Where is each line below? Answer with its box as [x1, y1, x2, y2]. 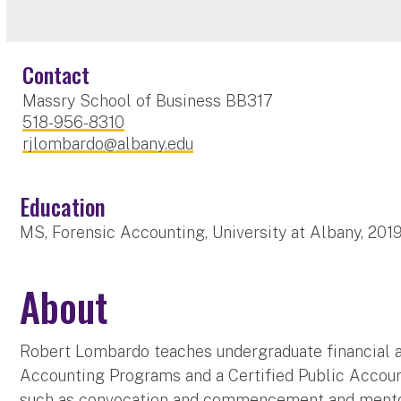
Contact [22, 57, 90, 90]
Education [20, 189, 107, 223]
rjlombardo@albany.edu [22, 133, 194, 153]
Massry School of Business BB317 [22, 90, 274, 110]
